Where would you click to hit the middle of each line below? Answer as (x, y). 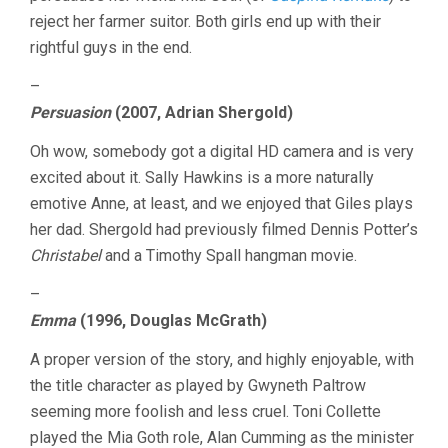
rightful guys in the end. (111, 47)
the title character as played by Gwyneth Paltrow (198, 385)
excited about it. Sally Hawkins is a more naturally (202, 177)
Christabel (65, 255)
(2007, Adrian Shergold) (202, 112)
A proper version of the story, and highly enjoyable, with (222, 359)
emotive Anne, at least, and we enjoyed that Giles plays (221, 203)
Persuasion (70, 112)
